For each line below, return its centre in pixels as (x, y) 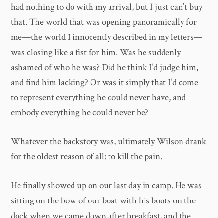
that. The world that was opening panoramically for (104, 22)
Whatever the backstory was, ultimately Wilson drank (109, 142)
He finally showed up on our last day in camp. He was (106, 185)
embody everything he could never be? (80, 112)
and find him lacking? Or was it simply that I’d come (105, 82)
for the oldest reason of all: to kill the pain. (87, 157)
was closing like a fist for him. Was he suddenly (96, 52)
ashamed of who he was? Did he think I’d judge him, (105, 67)
